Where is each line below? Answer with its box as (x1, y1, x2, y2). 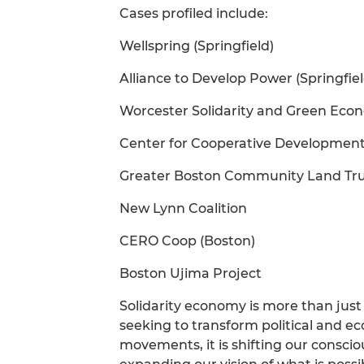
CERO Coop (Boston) (119, 233, 255, 249)
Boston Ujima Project (119, 266, 262, 282)
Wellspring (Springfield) (119, 38, 274, 54)
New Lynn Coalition (119, 201, 247, 217)
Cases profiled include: (119, 6, 268, 22)
